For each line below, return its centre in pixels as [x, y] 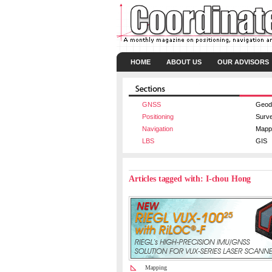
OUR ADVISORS [243, 62]
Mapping [156, 267]
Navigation [158, 129]
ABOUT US [184, 62]
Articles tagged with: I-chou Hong [190, 178]
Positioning [158, 117]
